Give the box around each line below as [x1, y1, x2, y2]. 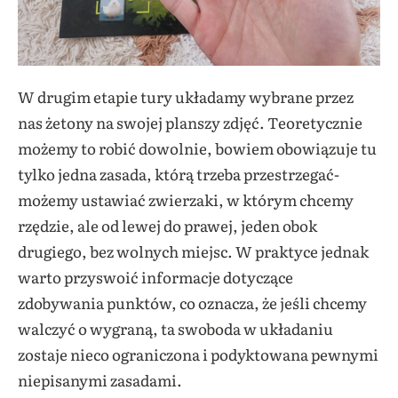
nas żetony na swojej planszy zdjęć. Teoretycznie [18, 111, 362, 133]
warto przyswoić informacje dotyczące [18, 266, 293, 288]
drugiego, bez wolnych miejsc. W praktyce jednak [18, 240, 369, 262]
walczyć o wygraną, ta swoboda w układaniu [18, 317, 333, 339]
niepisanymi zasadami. [18, 369, 182, 391]
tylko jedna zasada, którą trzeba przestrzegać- [18, 163, 339, 185]
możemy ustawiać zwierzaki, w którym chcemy [18, 188, 354, 211]
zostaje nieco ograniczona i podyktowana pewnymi [18, 343, 378, 365]
